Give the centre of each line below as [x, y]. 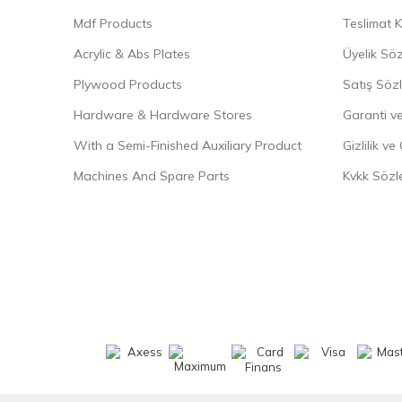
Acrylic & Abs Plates [132, 54]
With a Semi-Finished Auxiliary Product [188, 145]
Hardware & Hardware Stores [163, 115]
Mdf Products [113, 23]
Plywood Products [128, 84]
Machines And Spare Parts [152, 176]
